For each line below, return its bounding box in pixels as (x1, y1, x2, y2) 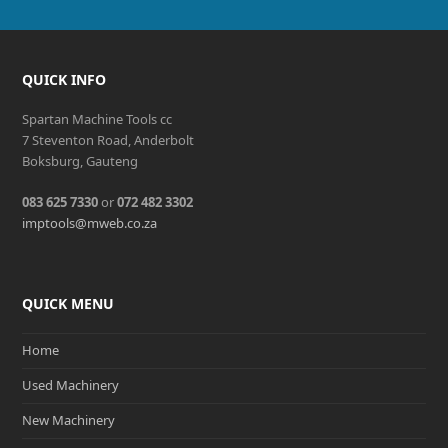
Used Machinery (22, 376, 120, 395)
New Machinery (22, 411, 116, 430)
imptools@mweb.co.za (22, 213, 158, 232)
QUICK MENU (22, 293, 115, 313)
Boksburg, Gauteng (22, 151, 139, 170)
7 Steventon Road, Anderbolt (22, 130, 195, 149)
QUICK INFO (22, 69, 107, 89)
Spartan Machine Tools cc (22, 109, 173, 128)
